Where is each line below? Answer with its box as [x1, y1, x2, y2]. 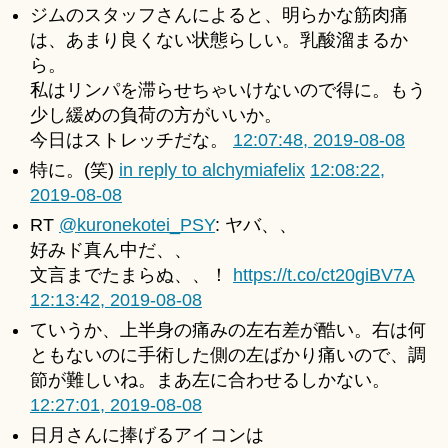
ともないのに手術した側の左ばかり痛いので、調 [30, 345, 426, 366]
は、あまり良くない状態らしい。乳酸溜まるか [30, 30, 408, 51]
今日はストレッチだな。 [30, 130, 233, 151]
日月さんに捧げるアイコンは [30, 425, 264, 446]
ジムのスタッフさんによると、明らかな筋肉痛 [30, 5, 408, 26]
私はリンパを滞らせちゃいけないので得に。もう [30, 80, 426, 101]
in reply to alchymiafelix [119, 160, 305, 181]
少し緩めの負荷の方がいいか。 [30, 105, 282, 126]
